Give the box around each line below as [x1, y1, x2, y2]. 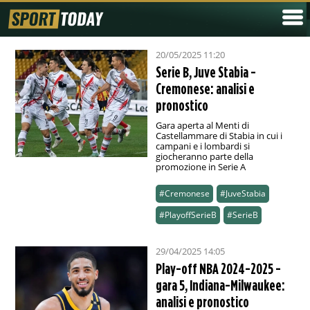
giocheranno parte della [155, 150, 253, 163]
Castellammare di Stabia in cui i [155, 129, 282, 143]
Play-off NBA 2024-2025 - [155, 260, 281, 277]
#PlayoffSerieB [158, 209, 217, 221]
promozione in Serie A [155, 161, 246, 174]
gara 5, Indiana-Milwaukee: [155, 277, 285, 294]
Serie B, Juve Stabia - [155, 64, 256, 81]
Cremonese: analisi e [155, 80, 255, 98]
